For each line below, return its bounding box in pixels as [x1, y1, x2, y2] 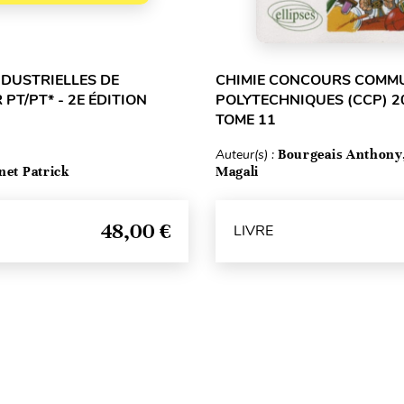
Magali [215, 162, 260, 179]
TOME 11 [215, 109, 276, 130]
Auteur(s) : [215, 145, 278, 163]
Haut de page [163, 378, 243, 391]
